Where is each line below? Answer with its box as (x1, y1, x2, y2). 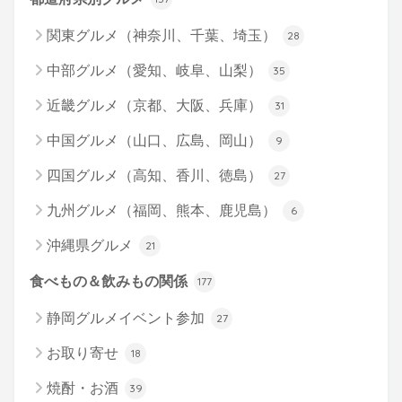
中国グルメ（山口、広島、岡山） (47, 132, 266, 148)
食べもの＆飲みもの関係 (30, 273, 191, 289)
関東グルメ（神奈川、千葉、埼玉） (47, 27, 280, 43)
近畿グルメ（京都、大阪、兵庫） (47, 97, 266, 113)
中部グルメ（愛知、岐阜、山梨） (47, 62, 266, 78)
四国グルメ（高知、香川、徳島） (47, 167, 266, 183)
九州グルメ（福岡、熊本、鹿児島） (47, 202, 280, 218)
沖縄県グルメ (47, 237, 136, 253)
